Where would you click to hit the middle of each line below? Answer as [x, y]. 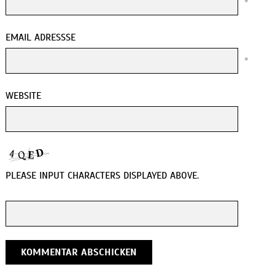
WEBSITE [23, 96]
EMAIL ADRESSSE [40, 38]
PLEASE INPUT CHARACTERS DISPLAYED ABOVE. [102, 176]
